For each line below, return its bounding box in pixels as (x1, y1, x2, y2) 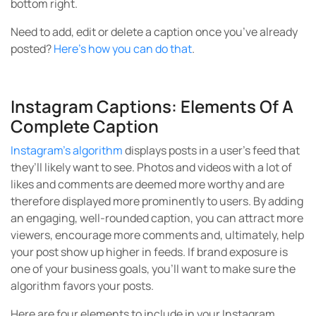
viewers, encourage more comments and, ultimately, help (11, 226, 304, 243)
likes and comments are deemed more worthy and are (11, 176, 284, 192)
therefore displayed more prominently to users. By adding (11, 193, 303, 209)
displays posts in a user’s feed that (123, 142, 300, 158)
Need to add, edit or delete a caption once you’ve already (11, 23, 298, 39)
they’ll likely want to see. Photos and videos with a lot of (11, 159, 292, 175)
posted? (11, 40, 54, 56)
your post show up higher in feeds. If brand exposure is (11, 243, 288, 260)
